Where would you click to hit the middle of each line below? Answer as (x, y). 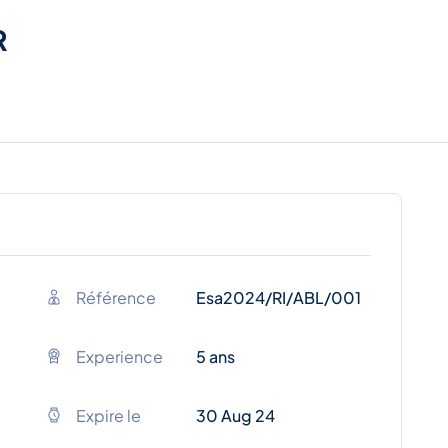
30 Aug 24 (235, 415)
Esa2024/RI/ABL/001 (278, 297)
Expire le (108, 415)
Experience (119, 356)
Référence (116, 297)
